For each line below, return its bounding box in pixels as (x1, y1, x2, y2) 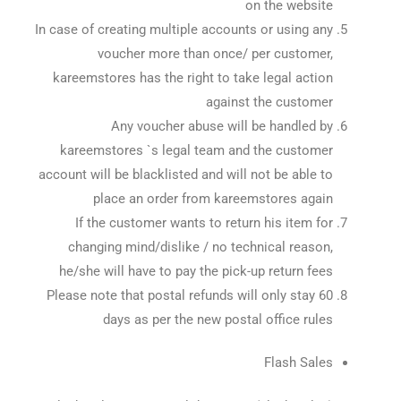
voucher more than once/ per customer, (97, 45, 333, 62)
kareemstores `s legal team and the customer (59, 141, 333, 158)
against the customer (205, 93, 333, 110)
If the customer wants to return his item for (74, 214, 333, 231)
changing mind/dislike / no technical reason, (67, 238, 333, 255)
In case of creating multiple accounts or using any (34, 21, 333, 38)
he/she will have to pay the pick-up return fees (58, 262, 333, 279)
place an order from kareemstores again (92, 190, 333, 207)
